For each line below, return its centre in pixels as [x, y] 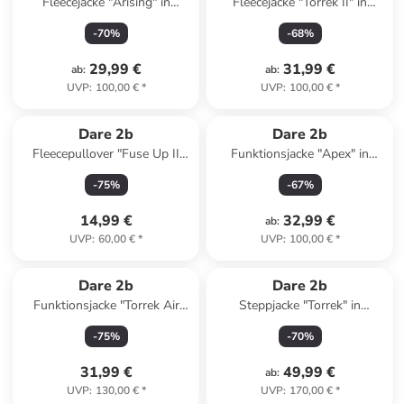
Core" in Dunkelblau [106, 172]
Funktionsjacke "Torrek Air [106, 305]
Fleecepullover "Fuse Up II [106, 154]
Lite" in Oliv [106, 323]
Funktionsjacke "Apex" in [300, 154]
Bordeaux [300, 323]
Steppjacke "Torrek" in [300, 305]
